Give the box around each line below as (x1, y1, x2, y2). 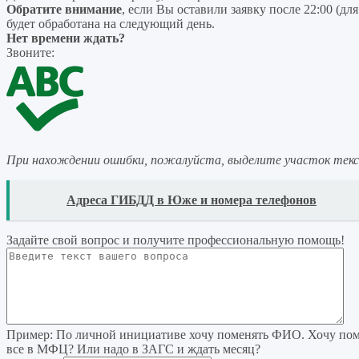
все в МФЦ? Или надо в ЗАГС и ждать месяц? (6, 342, 260, 357)
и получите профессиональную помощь (123, 233, 341, 248)
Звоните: (6, 46, 54, 60)
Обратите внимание (6, 2, 122, 17)
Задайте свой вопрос (6, 233, 123, 248)
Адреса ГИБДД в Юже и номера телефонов (67, 193, 317, 208)
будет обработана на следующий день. (6, 17, 215, 31)
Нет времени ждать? (6, 31, 125, 46)
